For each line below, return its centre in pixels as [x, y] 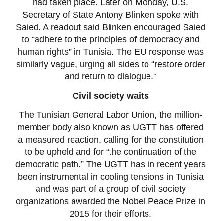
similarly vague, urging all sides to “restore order [110, 64]
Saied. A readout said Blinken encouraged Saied [110, 27]
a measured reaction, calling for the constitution [110, 140]
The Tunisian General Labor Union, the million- [110, 115]
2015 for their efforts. [110, 214]
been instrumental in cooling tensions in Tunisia [110, 177]
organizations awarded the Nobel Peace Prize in [110, 202]
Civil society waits [110, 96]
